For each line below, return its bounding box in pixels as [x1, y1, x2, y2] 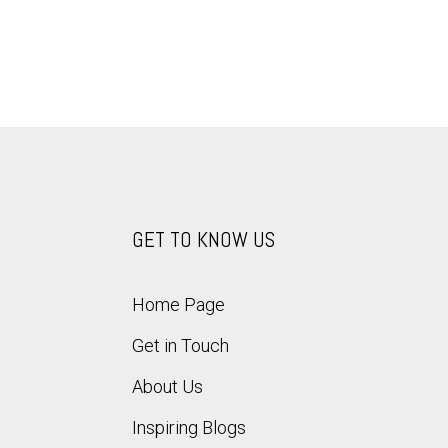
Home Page [132, 294, 225, 315]
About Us [132, 376, 203, 397]
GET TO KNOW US [132, 226, 275, 253]
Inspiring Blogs [132, 417, 246, 438]
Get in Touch [132, 335, 229, 356]
